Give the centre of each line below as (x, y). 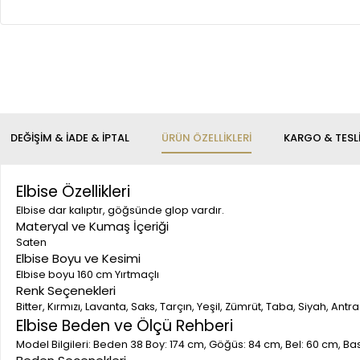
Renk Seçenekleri (66, 290)
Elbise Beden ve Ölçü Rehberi (125, 326)
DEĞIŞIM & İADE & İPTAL (70, 138)
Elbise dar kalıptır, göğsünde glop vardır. (120, 210)
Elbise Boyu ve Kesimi (78, 258)
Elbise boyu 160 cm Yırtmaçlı (88, 274)
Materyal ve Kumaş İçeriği (92, 226)
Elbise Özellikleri (73, 192)
